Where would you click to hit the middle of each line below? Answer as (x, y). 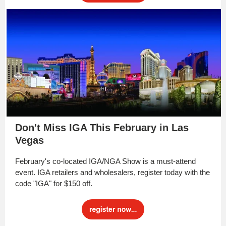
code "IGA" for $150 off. (55, 183)
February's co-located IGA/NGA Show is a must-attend (105, 161)
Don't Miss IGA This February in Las (102, 128)
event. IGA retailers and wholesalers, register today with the (112, 172)
